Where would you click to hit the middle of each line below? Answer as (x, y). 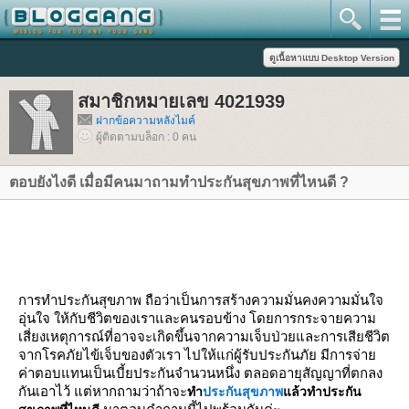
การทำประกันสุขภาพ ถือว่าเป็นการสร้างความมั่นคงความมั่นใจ (201, 300)
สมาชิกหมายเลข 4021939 (181, 101)
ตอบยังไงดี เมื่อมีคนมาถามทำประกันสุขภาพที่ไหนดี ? (179, 182)
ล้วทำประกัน (322, 392)
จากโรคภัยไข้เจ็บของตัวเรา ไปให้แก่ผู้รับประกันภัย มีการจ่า (197, 355)
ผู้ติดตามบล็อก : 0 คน (146, 137)
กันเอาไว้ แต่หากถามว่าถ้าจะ (103, 391)
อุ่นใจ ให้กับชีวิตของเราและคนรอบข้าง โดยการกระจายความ (197, 318)
